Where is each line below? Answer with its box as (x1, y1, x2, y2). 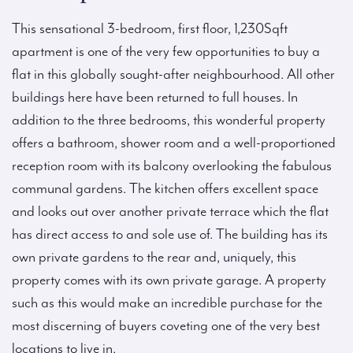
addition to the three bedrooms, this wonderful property (12, 112, 325, 129)
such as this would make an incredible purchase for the (12, 295, 322, 312)
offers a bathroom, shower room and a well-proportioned (12, 135, 336, 152)
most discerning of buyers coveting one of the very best (12, 318, 320, 335)
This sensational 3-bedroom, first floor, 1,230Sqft (12, 20, 288, 38)
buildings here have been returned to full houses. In (12, 89, 298, 106)
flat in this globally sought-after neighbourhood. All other (12, 66, 335, 84)
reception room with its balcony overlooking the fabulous (12, 158, 332, 175)
